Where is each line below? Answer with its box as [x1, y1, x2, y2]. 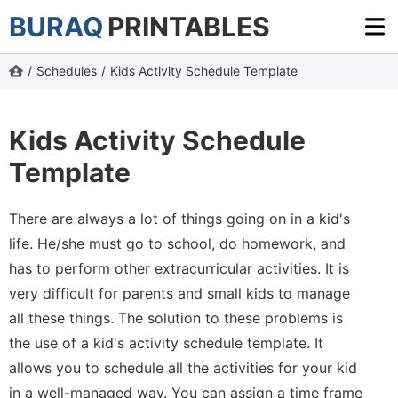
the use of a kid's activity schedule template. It [9, 334, 323, 353]
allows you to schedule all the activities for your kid [9, 359, 357, 378]
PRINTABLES [107, 11, 270, 43]
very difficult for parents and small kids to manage [9, 284, 350, 303]
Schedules [36, 63, 97, 78]
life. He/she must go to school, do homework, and [9, 235, 346, 253]
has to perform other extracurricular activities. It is [9, 259, 349, 278]
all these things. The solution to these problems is [9, 309, 343, 328]
